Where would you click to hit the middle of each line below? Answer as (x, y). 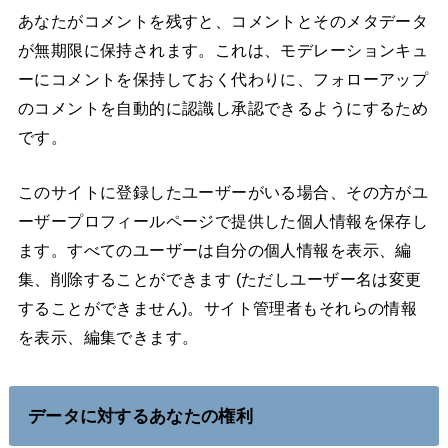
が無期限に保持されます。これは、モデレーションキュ (223, 49)
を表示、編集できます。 (108, 336)
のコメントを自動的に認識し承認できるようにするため (223, 107)
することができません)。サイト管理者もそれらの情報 (217, 307)
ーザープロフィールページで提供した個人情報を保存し (223, 220)
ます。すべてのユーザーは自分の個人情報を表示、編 (214, 249)
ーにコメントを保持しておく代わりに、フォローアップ (223, 78)
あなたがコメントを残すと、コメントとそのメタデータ (223, 20)
